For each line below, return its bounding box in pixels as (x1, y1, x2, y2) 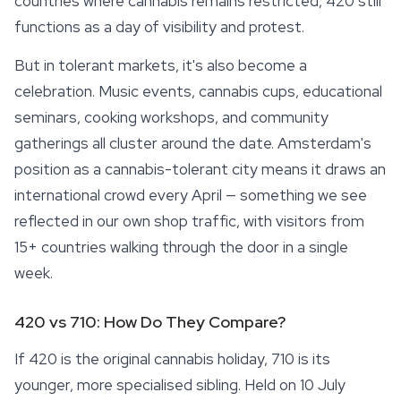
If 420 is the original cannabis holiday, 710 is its (14, 349, 330, 369)
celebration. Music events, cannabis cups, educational (14, 81, 382, 101)
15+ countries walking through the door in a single (14, 237, 348, 257)
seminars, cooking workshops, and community (14, 107, 328, 127)
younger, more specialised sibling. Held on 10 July (14, 375, 346, 395)
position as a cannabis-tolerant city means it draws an (14, 159, 386, 179)
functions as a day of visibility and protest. (14, 17, 304, 37)
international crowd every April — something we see (14, 185, 367, 205)
